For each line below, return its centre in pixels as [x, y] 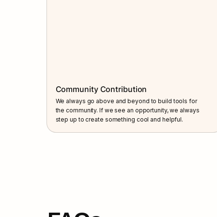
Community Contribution [101, 89]
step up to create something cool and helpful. [119, 119]
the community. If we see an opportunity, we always [127, 110]
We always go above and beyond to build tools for [126, 101]
